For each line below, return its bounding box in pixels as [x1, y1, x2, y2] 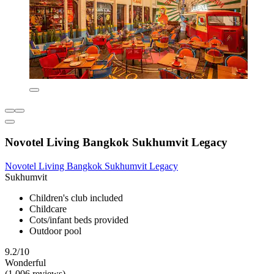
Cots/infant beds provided [29, 214, 128, 225]
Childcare [29, 203, 67, 214]
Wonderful [5, 257, 46, 268]
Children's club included [29, 192, 123, 203]
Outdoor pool [29, 225, 81, 236]
